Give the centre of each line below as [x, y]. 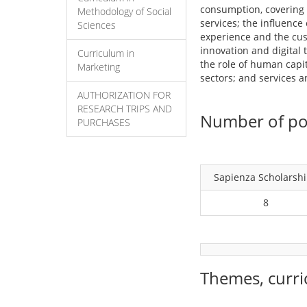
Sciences [97, 25]
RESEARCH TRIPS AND [125, 109]
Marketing [99, 67]
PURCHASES [104, 122]
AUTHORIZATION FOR [124, 95]
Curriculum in [106, 53]
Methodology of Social [124, 11]
